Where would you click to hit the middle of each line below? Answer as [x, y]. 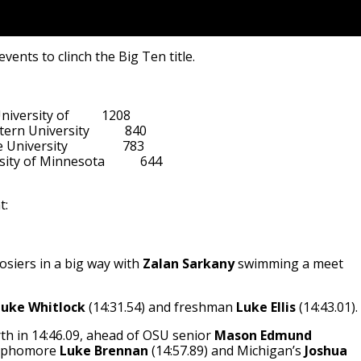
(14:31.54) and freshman [159, 307]
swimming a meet [288, 264]
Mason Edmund [263, 336]
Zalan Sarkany [187, 264]
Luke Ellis [264, 307]
